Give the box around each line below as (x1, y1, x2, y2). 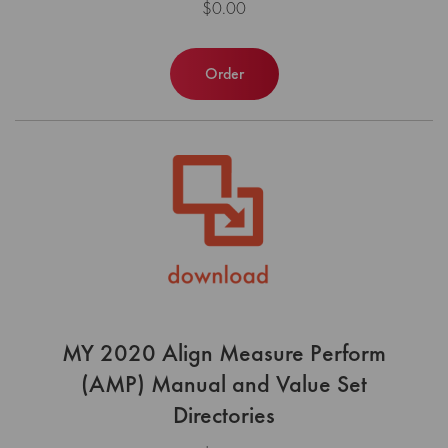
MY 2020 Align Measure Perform (62, 337, 386, 369)
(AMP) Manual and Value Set (81, 368, 367, 400)
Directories (173, 399, 275, 431)
